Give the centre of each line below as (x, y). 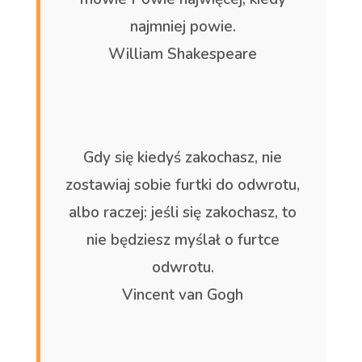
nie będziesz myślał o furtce (183, 240)
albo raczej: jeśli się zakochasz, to (183, 212)
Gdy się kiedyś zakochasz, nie (183, 157)
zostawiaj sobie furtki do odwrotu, (183, 185)
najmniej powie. (183, 26)
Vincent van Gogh (183, 295)
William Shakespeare (183, 54)
